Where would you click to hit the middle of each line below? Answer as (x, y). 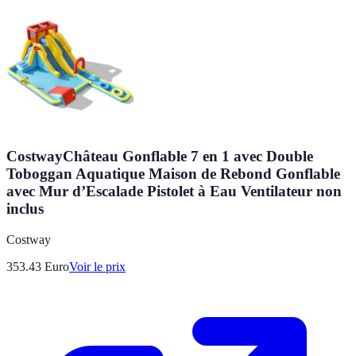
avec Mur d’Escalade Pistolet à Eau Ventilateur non (174, 192)
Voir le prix (97, 266)
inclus (25, 209)
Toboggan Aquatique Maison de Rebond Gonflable (173, 174)
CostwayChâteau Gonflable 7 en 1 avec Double (160, 157)
